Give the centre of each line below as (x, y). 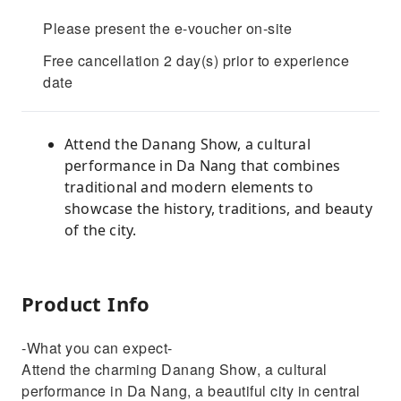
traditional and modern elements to (189, 187)
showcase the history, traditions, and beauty (218, 209)
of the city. (101, 230)
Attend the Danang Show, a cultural (188, 144)
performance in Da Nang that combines (203, 166)
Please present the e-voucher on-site (167, 28)
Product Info (86, 303)
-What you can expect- (97, 348)
